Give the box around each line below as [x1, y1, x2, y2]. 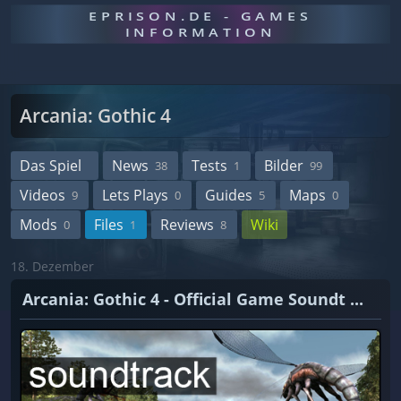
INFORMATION [124, 24, 277, 40]
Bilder [264, 156, 303, 175]
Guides [205, 185, 252, 205]
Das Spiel [20, 156, 81, 175]
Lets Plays [102, 185, 168, 205]
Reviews [160, 215, 214, 235]
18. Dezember [11, 258, 94, 275]
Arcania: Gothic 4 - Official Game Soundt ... [22, 288, 363, 310]
